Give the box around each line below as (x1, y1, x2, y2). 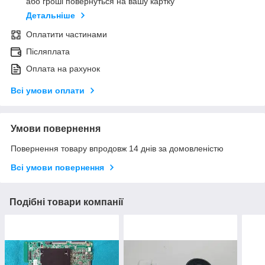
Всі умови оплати (11, 86, 85, 96)
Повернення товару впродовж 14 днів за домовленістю (11, 144, 224, 154)
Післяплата (26, 47, 70, 57)
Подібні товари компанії (9, 197, 124, 208)
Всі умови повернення (11, 163, 104, 173)
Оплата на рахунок (26, 64, 100, 74)
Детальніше (26, 11, 75, 21)
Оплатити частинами (26, 30, 107, 40)
